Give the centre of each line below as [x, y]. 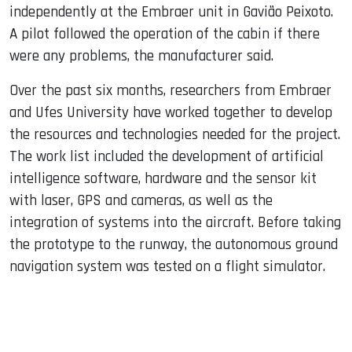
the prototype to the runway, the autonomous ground [174, 244]
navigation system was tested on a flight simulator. [167, 266]
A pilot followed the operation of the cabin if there [165, 34]
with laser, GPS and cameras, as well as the [141, 200]
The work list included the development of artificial [167, 156]
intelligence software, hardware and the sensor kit [163, 178]
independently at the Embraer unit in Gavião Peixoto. [171, 12]
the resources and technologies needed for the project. [175, 134]
